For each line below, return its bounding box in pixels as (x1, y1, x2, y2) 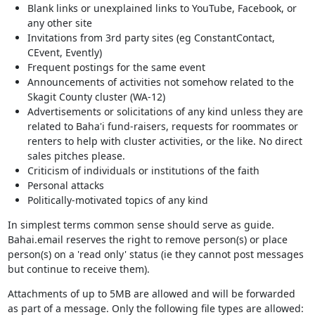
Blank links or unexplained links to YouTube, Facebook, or (27, 1, 297, 15)
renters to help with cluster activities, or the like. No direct (27, 134, 302, 148)
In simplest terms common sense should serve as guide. (7, 218, 274, 231)
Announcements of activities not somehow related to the (27, 75, 294, 89)
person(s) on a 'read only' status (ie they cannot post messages (7, 247, 304, 261)
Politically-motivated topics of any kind (27, 193, 208, 207)
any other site (27, 16, 92, 30)
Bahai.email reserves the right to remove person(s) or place (7, 233, 288, 246)
